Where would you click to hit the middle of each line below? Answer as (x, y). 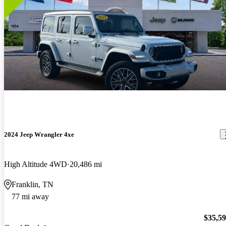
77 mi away (30, 196)
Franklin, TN (33, 184)
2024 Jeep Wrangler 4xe (39, 134)
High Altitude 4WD (36, 164)
